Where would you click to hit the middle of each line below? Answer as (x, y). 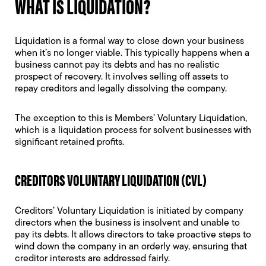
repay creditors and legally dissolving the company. (121, 89)
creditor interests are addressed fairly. (94, 259)
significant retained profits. (71, 142)
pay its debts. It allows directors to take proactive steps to (133, 235)
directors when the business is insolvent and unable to (127, 223)
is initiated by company (194, 211)
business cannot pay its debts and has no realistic (117, 65)
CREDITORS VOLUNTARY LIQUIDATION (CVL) (111, 180)
